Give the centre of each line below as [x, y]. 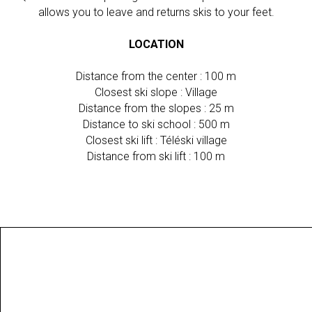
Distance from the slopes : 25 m [156, 108]
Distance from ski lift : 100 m [156, 156]
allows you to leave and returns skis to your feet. [156, 12]
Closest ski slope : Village [156, 92]
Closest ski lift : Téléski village [156, 140]
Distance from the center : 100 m [156, 76]
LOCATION [156, 44]
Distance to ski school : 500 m [156, 124]
